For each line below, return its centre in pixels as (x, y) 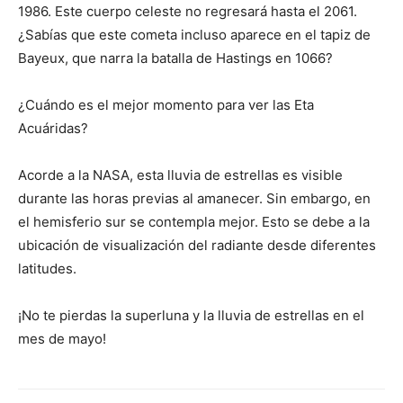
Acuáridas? (53, 128)
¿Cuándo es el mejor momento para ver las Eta (166, 105)
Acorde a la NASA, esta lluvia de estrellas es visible (180, 175)
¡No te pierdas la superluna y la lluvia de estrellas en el (191, 315)
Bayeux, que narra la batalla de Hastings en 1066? (175, 58)
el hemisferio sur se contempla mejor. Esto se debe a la (194, 222)
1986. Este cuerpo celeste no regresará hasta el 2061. (188, 11)
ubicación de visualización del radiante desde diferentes (197, 245)
